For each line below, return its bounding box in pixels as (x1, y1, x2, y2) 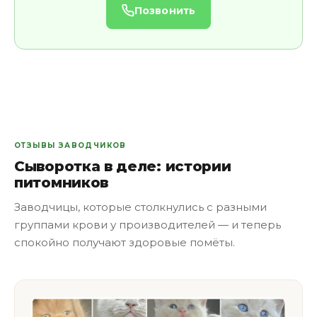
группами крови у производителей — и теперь (14, 218, 281, 231)
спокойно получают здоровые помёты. (14, 236, 235, 249)
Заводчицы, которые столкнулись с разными (14, 200, 267, 214)
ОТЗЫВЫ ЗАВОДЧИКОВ (14, 141, 127, 150)
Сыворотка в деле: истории (14, 158, 231, 175)
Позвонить (134, 4, 196, 17)
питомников (14, 174, 108, 191)
